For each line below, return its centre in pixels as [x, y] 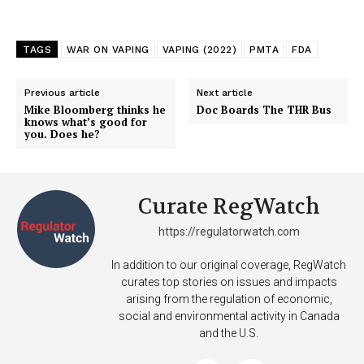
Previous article [62, 93]
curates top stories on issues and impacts [229, 282]
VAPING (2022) [199, 50]
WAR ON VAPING [108, 50]
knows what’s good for [86, 122]
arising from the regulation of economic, [229, 299]
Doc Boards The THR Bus [264, 110]
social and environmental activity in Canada [229, 316]
